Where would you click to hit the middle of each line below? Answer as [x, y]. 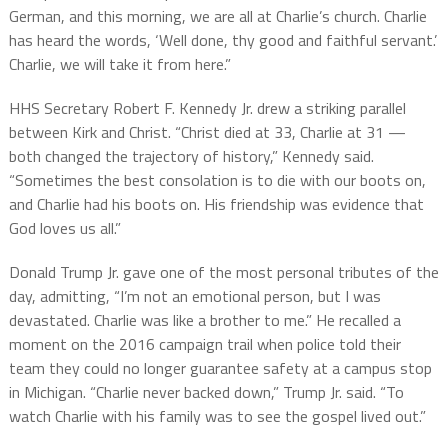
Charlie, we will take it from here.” [119, 64]
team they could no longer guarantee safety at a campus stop [220, 368]
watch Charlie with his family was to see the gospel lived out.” [217, 416]
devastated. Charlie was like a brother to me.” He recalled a [204, 320]
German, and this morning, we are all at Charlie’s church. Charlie [217, 16]
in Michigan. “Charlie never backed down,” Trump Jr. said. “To [206, 392]
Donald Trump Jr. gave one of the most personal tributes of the [223, 272]
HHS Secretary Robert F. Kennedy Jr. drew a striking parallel [207, 108]
